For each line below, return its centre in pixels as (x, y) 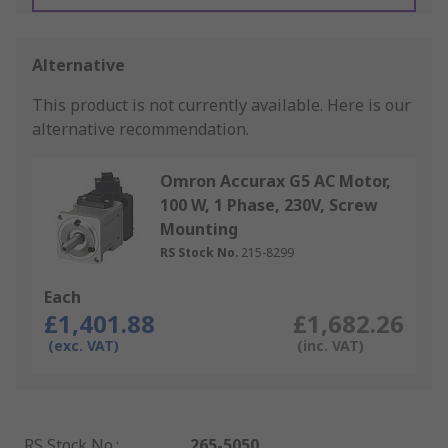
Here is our (369, 105)
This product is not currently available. (179, 105)
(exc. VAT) (83, 346)
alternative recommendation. (140, 129)
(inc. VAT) (330, 346)
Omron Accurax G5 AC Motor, (275, 181)
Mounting (199, 229)
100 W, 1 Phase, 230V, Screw (269, 205)
